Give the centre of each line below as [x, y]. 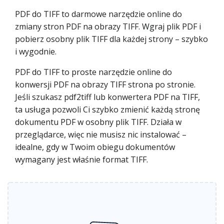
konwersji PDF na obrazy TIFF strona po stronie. [105, 84]
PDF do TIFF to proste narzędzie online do [93, 72]
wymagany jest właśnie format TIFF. [81, 159]
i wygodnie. [36, 51]
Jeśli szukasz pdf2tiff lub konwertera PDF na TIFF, [107, 97]
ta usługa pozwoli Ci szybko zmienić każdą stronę [107, 109]
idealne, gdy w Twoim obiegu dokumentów [95, 147]
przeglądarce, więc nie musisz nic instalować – [101, 134]
